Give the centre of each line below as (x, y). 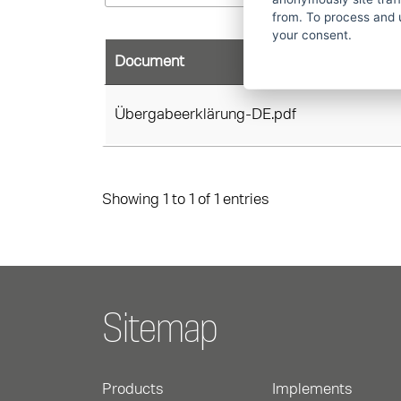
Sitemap (160, 330)
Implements (312, 389)
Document (149, 62)
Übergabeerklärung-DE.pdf (205, 115)
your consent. (312, 34)
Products (133, 389)
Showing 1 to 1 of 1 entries (186, 199)
